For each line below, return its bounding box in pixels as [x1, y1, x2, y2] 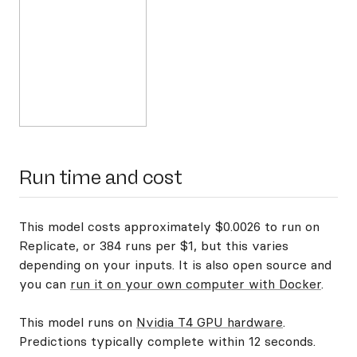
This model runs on [19, 314, 136, 330]
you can [19, 276, 70, 292]
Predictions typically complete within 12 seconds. [19, 333, 316, 349]
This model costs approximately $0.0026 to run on [19, 218, 320, 234]
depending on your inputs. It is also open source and [19, 257, 331, 273]
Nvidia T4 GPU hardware [136, 314, 283, 330]
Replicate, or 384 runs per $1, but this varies [19, 237, 288, 253]
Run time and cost [19, 166, 182, 189]
